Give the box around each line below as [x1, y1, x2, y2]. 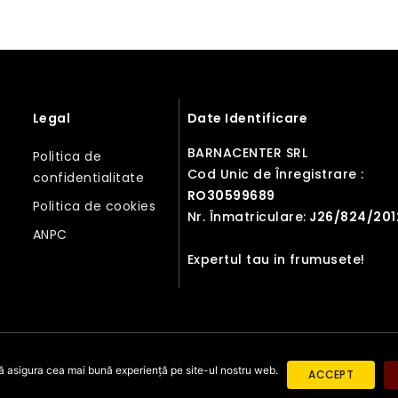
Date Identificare [187, 108, 308, 127]
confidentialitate [32, 168, 145, 187]
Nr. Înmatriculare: [187, 207, 306, 226]
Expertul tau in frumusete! [187, 250, 365, 268]
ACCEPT [308, 367, 354, 382]
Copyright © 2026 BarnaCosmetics [84, 365, 314, 384]
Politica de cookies [32, 196, 156, 215]
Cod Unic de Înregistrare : [187, 164, 364, 183]
